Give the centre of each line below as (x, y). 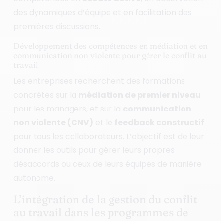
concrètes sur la (46, 95)
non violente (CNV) (53, 122)
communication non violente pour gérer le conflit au (110, 55)
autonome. (34, 178)
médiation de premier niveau (139, 95)
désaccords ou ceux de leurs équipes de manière (107, 164)
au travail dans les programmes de (101, 212)
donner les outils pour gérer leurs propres (94, 150)
